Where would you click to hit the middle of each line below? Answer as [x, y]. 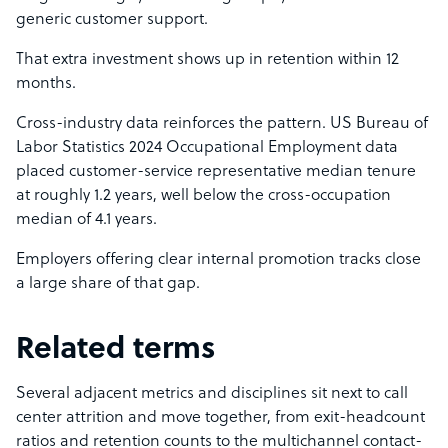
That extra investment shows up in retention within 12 [207, 60]
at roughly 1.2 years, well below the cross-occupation [203, 196]
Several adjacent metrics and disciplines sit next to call [212, 394]
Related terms [115, 350]
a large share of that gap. [108, 284]
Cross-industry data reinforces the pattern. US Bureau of [222, 124]
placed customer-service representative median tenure [216, 172]
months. [46, 84]
